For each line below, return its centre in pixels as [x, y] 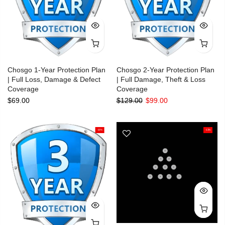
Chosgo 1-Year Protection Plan [57, 70]
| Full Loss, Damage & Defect [54, 79]
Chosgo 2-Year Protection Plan [165, 70]
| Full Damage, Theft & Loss [161, 79]
